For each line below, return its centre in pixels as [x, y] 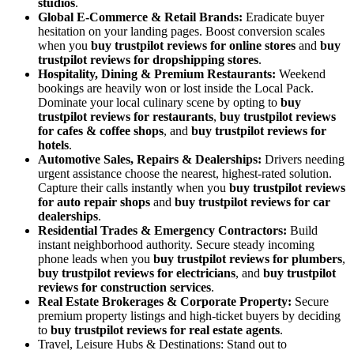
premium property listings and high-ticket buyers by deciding [189, 315]
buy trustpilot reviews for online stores [193, 45]
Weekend [301, 73]
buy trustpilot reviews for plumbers [248, 258]
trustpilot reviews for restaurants [126, 116]
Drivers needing [303, 159]
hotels [53, 145]
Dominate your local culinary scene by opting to [159, 102]
